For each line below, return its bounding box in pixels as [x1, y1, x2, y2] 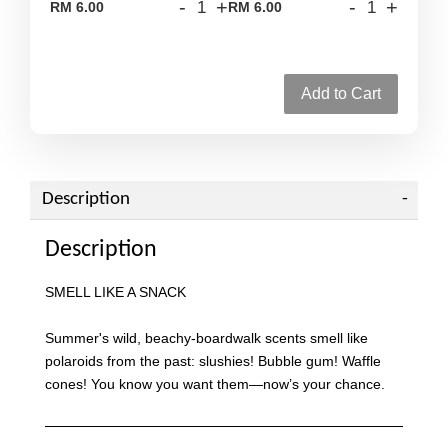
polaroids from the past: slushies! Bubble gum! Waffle [45, 352, 381, 369]
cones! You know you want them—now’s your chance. [45, 375, 385, 392]
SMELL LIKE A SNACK [45, 283, 186, 300]
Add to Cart [301, 84, 381, 102]
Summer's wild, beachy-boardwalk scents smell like [45, 329, 368, 346]
